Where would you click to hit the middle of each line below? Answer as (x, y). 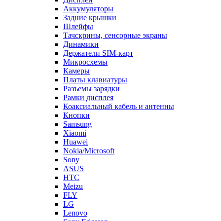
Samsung (77, 116)
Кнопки (76, 108)
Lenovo (75, 205)
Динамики (81, 37)
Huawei (75, 134)
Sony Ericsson (86, 214)
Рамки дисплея (88, 90)
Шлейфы (78, 19)
